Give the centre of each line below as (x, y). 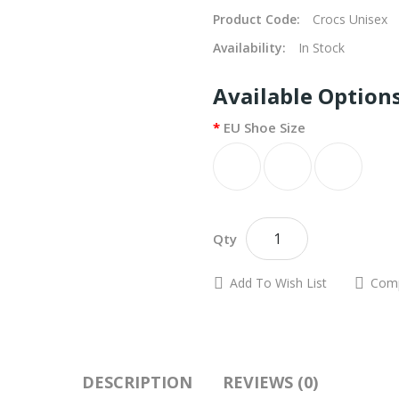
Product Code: (258, 19)
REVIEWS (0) (270, 382)
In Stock (322, 48)
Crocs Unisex (350, 19)
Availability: (251, 48)
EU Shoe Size (265, 127)
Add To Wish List (278, 283)
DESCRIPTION (137, 382)
